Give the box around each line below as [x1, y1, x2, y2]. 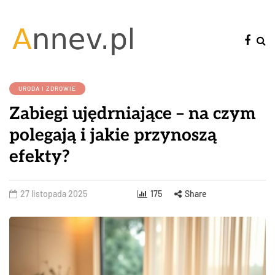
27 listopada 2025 [20, 188, 87, 199]
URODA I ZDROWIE [18, 84, 76, 92]
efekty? [9, 146, 70, 167]
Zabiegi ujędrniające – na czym [9, 103, 256, 124]
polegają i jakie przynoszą [9, 125, 217, 145]
